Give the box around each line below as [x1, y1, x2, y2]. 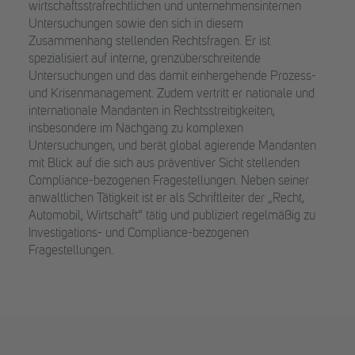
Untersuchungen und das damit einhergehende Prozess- [29, 71, 316, 83]
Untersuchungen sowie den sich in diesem [29, 18, 243, 31]
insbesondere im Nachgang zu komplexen [29, 123, 243, 136]
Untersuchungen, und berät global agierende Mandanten [29, 140, 316, 153]
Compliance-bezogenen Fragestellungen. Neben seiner [29, 175, 309, 188]
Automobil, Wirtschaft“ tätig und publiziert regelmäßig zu [29, 210, 315, 223]
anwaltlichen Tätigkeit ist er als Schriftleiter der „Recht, [29, 193, 304, 205]
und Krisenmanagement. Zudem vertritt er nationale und [29, 88, 315, 101]
